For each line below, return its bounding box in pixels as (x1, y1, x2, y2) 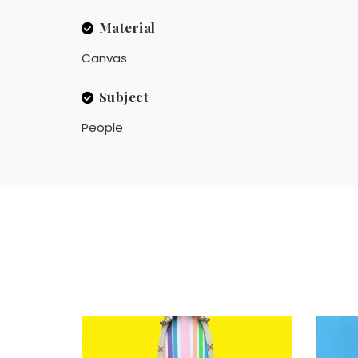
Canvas (82, 49, 127, 66)
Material (98, 18, 156, 36)
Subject (98, 87, 149, 105)
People (82, 118, 123, 136)
